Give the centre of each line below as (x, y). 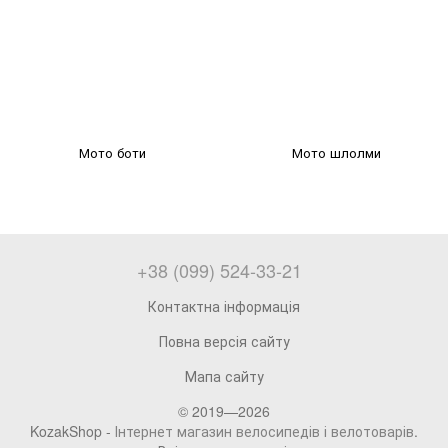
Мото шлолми (336, 152)
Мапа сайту (224, 376)
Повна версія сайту (224, 341)
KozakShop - (72, 431)
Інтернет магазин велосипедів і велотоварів (264, 431)
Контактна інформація (224, 306)
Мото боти (112, 152)
